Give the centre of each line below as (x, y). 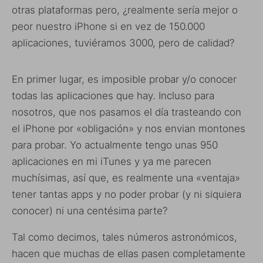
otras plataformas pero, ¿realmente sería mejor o (125, 10)
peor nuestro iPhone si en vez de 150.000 (108, 26)
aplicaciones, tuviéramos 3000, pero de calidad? (123, 43)
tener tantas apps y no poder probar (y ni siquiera (127, 194)
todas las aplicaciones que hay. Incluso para (113, 95)
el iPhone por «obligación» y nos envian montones (129, 128)
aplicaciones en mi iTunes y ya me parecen (112, 161)
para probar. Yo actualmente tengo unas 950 (115, 145)
